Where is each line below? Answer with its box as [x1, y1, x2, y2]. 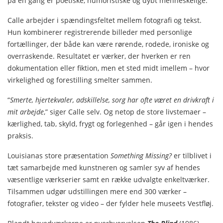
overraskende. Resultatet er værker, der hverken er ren [7, 51, 191, 61]
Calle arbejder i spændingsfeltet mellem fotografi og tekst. [7, 15, 202, 25]
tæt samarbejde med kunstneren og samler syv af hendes [7, 162, 200, 172]
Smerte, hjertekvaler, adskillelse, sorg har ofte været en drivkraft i [10, 95, 214, 105]
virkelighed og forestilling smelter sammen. [7, 75, 152, 85]
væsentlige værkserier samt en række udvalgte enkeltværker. [7, 174, 210, 184]
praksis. [7, 130, 33, 140]
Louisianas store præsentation [7, 150, 111, 160]
